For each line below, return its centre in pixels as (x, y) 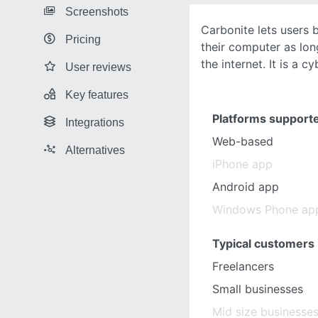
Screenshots (97, 11)
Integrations (95, 122)
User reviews (98, 67)
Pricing (83, 39)
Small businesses (258, 289)
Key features (97, 94)
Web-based (243, 141)
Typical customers (263, 243)
